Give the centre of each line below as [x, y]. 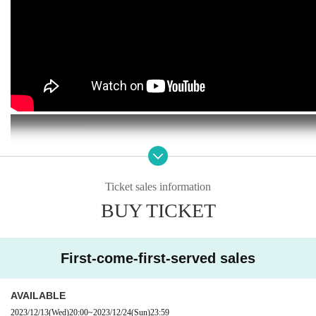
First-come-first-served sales [158, 258]
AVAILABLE [38, 295]
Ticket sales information [158, 186]
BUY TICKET [158, 210]
